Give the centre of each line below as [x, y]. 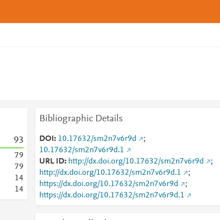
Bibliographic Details [81, 119]
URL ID [52, 162]
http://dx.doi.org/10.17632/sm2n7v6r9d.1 [110, 173]
